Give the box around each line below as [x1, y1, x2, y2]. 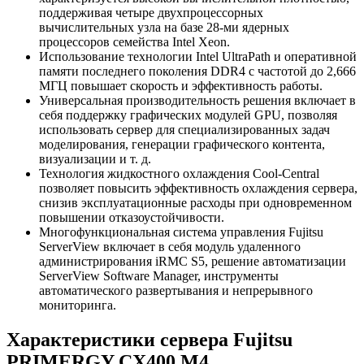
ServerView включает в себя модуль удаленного [39, 240, 301, 254]
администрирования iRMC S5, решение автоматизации [39, 254, 346, 269]
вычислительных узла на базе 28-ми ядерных [39, 20, 289, 35]
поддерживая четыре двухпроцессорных [39, 6, 263, 20]
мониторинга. [39, 298, 116, 313]
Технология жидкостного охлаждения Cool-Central [39, 167, 319, 181]
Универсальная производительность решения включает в [39, 93, 356, 108]
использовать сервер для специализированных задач [39, 123, 330, 137]
